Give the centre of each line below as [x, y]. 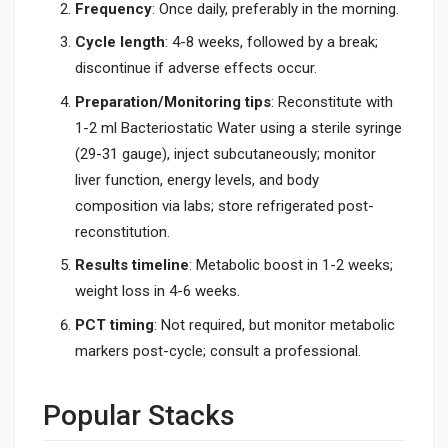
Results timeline [132, 265]
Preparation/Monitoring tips [173, 101]
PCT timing [114, 324]
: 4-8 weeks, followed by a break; [271, 42]
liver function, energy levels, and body [197, 179]
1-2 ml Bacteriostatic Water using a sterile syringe [238, 127]
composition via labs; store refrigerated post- [224, 205]
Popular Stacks [139, 415]
